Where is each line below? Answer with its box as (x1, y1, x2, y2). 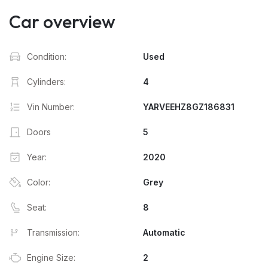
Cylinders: (27, 77, 66, 87)
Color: (27, 177, 50, 188)
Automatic (143, 227, 185, 238)
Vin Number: (27, 102, 75, 112)
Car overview (9, 10, 115, 33)
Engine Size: (27, 252, 75, 263)
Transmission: (27, 227, 80, 238)
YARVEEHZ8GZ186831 (143, 102, 234, 112)
